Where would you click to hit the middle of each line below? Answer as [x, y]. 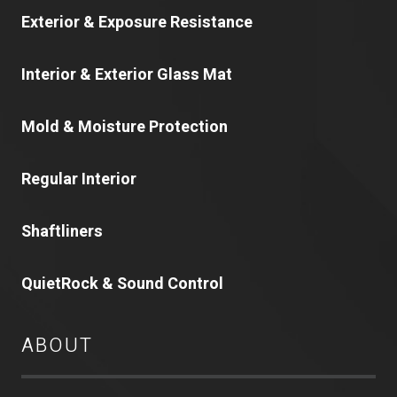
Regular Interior [79, 180]
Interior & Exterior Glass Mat [127, 75]
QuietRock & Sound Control [122, 284]
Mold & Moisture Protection [125, 128]
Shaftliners [62, 232]
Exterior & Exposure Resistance [137, 23]
